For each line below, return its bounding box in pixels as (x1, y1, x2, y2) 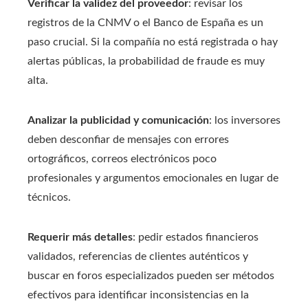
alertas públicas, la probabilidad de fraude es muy (27, 56, 265, 67)
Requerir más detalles (27, 232, 133, 243)
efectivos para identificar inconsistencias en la (27, 289, 249, 300)
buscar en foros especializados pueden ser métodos (27, 270, 274, 281)
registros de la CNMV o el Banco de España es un (27, 17, 263, 28)
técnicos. (27, 192, 71, 203)
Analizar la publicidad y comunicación (27, 115, 209, 126)
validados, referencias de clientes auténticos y (27, 251, 248, 262)
